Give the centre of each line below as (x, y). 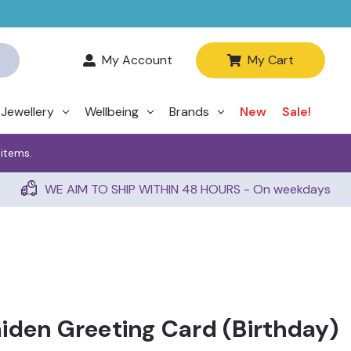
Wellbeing (112, 112)
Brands (190, 112)
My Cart (271, 60)
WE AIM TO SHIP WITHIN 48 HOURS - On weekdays (187, 189)
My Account (138, 60)
